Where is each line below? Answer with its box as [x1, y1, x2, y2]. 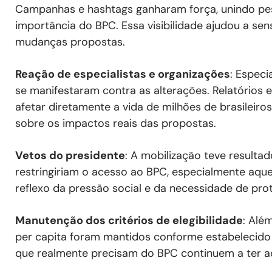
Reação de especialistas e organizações [15, 67, 230, 82]
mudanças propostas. [15, 35, 125, 50]
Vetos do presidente [15, 148, 125, 163]
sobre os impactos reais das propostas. [15, 116, 216, 131]
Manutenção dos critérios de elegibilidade [15, 213, 243, 228]
